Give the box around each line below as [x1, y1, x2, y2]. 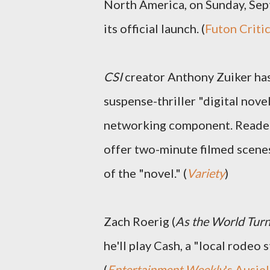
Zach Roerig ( [104, 214, 175, 228]
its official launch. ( [104, 21, 205, 36]
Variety [187, 166, 225, 180]
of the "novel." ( [104, 166, 187, 180]
